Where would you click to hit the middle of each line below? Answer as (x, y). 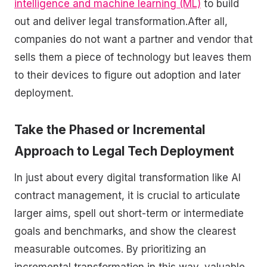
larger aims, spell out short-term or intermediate (129, 213)
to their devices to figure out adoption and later (128, 75)
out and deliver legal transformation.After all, (121, 21)
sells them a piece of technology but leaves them (133, 57)
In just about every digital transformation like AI (128, 177)
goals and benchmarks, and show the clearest (125, 231)
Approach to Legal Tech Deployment (124, 151)
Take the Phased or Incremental (110, 130)
